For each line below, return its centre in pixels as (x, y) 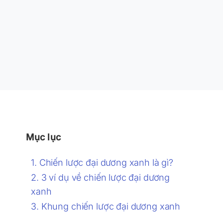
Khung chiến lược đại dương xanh (111, 206)
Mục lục (44, 137)
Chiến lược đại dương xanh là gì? (106, 162)
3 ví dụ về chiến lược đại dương (106, 177)
